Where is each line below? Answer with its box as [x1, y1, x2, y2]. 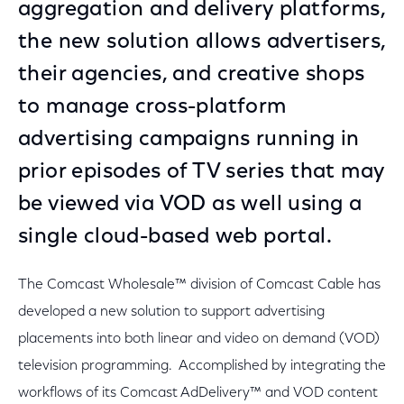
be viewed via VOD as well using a [18, 194, 363, 216]
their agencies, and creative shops [18, 64, 365, 86]
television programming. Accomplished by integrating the [18, 359, 386, 373]
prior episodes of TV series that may [18, 161, 385, 183]
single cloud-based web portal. [18, 226, 332, 248]
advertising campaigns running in [18, 129, 360, 151]
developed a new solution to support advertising [18, 305, 325, 319]
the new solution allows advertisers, [18, 32, 386, 53]
